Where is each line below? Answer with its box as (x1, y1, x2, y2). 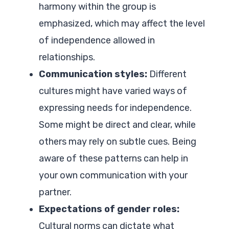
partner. (39, 186, 72, 198)
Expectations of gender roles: (39, 203, 179, 215)
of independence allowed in (39, 34, 155, 46)
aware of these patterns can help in (39, 152, 188, 164)
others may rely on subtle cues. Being (39, 135, 196, 147)
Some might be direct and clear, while (39, 119, 196, 130)
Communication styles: (39, 68, 147, 80)
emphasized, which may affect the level (39, 17, 205, 29)
